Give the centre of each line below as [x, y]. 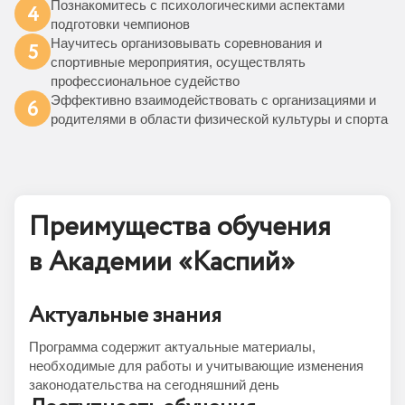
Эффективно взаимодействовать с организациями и [213, 100]
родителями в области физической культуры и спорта [219, 119]
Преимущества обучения [180, 227]
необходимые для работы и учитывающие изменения [196, 366]
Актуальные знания [125, 316]
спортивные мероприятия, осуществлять [178, 62]
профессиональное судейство [145, 81]
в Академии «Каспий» [162, 263]
